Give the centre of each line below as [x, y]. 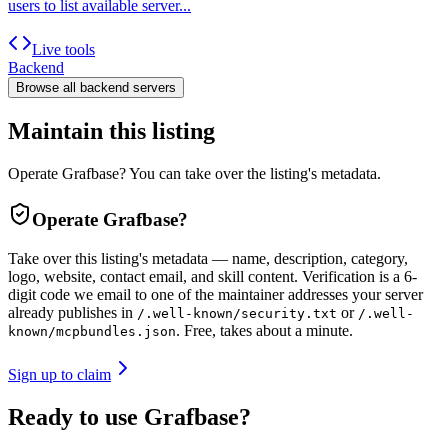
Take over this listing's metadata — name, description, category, [208, 258]
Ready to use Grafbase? [129, 416]
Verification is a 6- [359, 276]
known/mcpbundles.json [92, 331]
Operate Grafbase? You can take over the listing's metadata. [194, 174]
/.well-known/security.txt [237, 313]
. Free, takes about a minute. [264, 330]
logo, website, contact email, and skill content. [153, 276]
